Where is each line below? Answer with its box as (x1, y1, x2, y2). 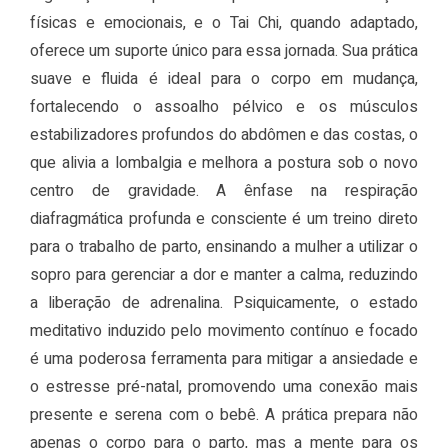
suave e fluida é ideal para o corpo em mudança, (30, 67, 418, 92)
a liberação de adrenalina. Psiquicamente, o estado (30, 291, 418, 316)
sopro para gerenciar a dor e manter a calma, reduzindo (30, 263, 418, 288)
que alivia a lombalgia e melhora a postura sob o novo (30, 151, 418, 176)
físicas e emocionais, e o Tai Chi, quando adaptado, (30, 11, 418, 36)
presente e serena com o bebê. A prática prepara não (30, 403, 418, 428)
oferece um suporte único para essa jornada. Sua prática (30, 39, 418, 64)
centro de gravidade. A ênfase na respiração (30, 179, 418, 204)
